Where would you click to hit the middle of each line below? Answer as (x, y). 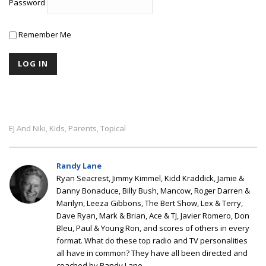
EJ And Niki (27, 128)
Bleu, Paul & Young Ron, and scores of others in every (153, 228)
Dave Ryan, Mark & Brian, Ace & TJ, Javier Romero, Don (153, 215)
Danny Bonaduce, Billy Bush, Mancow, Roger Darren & (153, 190)
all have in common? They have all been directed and (152, 253)
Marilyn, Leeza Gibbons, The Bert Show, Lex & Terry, (150, 203)
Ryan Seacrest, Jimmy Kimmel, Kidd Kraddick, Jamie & (150, 178)
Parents (83, 128)
